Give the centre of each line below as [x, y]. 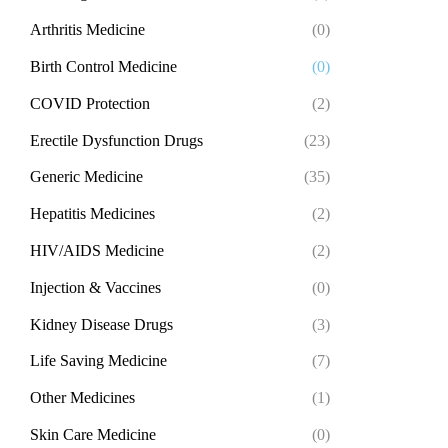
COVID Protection [90, 103]
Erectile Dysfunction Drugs [116, 140]
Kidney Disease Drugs [101, 324]
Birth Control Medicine [103, 66]
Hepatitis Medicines [92, 214]
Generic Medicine [86, 177]
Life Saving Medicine [98, 361]
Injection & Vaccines [95, 287]
